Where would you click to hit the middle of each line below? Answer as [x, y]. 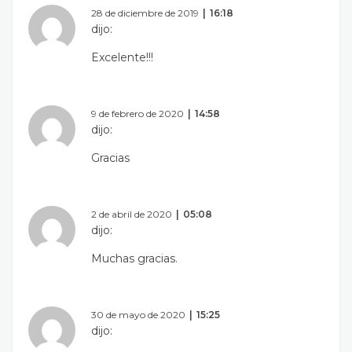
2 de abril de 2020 [132, 214]
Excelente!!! [122, 57]
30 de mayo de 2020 [138, 314]
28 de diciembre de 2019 [145, 13]
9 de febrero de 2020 [137, 113]
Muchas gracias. [134, 258]
